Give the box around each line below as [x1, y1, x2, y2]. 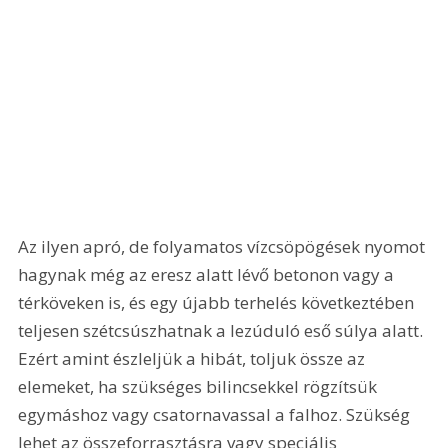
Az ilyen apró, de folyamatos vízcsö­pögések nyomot [18, 235, 430, 259]
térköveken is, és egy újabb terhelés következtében [18, 291, 419, 315]
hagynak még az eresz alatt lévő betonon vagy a [18, 263, 399, 287]
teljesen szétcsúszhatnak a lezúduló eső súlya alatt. [18, 319, 428, 343]
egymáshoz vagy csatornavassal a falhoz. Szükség [18, 403, 415, 427]
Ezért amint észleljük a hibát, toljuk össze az [18, 347, 370, 371]
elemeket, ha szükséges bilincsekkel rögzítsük [18, 375, 382, 399]
